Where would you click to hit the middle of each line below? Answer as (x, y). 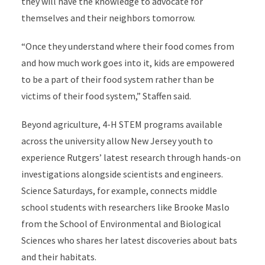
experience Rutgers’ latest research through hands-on (131, 157)
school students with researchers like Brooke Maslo (125, 207)
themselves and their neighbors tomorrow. (108, 18)
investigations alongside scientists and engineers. (122, 174)
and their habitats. (60, 257)
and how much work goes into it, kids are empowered (127, 63)
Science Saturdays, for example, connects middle (119, 190)
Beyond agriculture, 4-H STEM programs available (122, 124)
